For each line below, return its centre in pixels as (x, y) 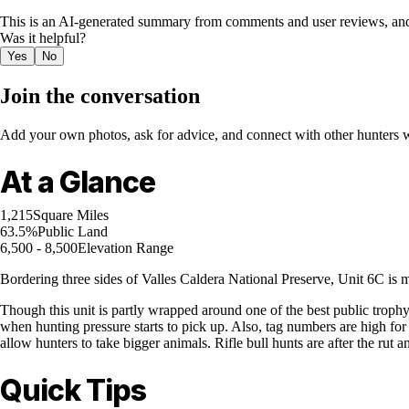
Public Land (73, 232)
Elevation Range (126, 248)
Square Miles (71, 215)
